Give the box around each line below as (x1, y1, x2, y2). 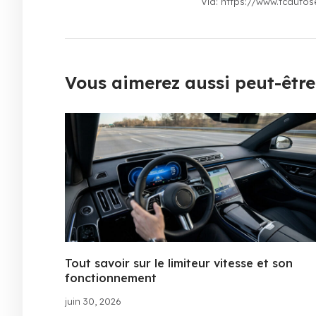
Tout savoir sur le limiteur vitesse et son (65, 256, 293, 271)
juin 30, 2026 (65, 296, 121, 308)
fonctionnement (65, 271, 157, 286)
